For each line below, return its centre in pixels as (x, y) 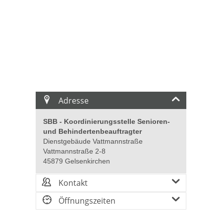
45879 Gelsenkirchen (77, 161)
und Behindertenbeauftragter (92, 132)
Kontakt (72, 183)
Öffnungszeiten (86, 201)
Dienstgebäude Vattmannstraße (93, 141)
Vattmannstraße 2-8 (74, 151)
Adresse (73, 100)
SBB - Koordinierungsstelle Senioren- (107, 122)
